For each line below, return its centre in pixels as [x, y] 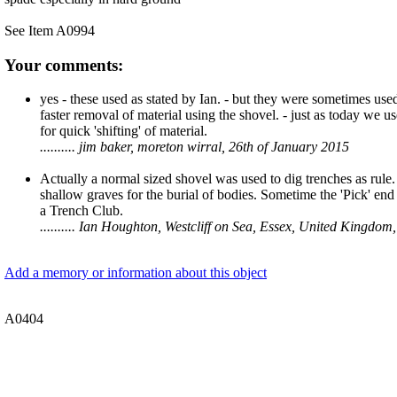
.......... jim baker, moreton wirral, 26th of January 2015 [195, 147]
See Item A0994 [50, 31]
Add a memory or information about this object [136, 273]
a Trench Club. [82, 211]
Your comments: [64, 65]
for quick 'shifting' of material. [124, 131]
